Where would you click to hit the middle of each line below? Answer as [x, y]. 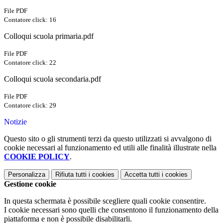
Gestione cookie [30, 184]
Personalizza [27, 175]
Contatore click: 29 [30, 106]
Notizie [15, 122]
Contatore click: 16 [30, 20]
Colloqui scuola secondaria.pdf [53, 79]
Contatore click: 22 [30, 63]
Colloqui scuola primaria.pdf [49, 36]
